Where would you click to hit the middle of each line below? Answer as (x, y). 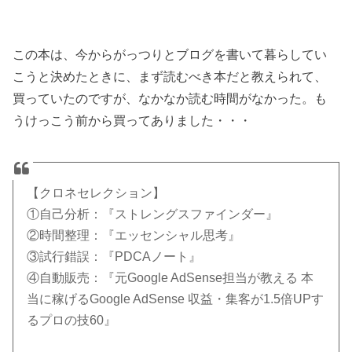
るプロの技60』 (72, 320)
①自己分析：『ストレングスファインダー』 (153, 214)
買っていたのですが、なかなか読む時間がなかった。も (170, 98)
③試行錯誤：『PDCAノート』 (114, 256)
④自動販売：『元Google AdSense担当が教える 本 (170, 277)
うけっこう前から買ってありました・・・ (132, 120)
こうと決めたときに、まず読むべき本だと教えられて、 (170, 76)
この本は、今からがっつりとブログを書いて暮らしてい (170, 54)
